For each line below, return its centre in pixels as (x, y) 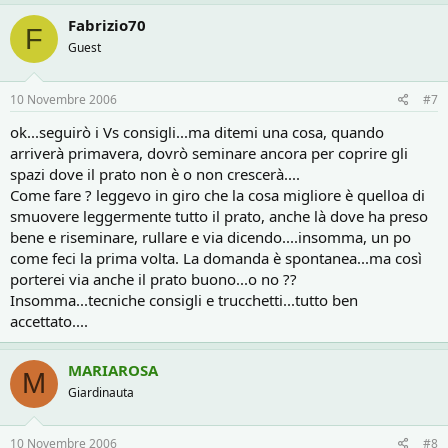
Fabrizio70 (107, 25)
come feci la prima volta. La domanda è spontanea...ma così (216, 257)
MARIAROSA (113, 369)
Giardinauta (101, 392)
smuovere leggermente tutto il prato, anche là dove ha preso (219, 215)
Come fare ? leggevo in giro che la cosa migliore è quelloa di (217, 194)
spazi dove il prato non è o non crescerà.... (155, 173)
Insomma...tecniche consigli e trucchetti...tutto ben (184, 299)
